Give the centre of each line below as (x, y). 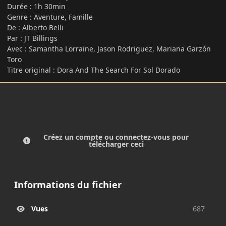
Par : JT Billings (32, 38)
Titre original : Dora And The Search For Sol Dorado (94, 70)
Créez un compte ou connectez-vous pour (116, 137)
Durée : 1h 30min (37, 6)
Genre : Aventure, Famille (50, 17)
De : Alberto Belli (35, 27)
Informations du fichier (68, 185)
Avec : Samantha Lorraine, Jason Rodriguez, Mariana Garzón (109, 48)
